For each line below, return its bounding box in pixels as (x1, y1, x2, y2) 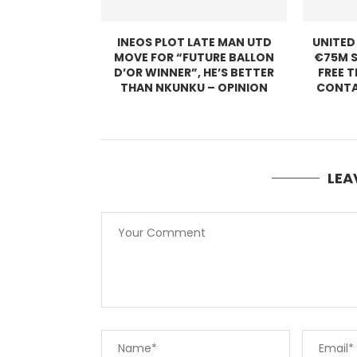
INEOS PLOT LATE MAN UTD (116, 33, 272, 50)
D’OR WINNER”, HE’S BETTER (114, 64, 275, 80)
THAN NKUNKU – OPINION (120, 79, 269, 96)
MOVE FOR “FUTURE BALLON (114, 49, 275, 65)
